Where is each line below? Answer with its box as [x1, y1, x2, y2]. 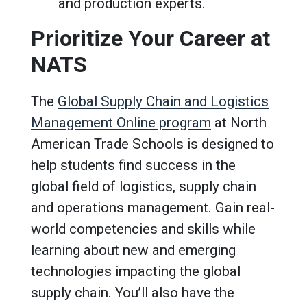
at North [211, 114, 267, 131]
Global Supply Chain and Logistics [58, 93, 269, 110]
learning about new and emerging [31, 241, 236, 258]
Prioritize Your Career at [31, 25, 270, 51]
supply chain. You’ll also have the [31, 284, 234, 301]
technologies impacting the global [31, 262, 241, 280]
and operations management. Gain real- [31, 199, 275, 216]
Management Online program [31, 114, 211, 131]
